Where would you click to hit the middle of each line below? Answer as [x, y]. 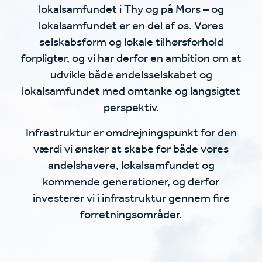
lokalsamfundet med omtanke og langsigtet [131, 92]
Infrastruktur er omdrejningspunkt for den [131, 133]
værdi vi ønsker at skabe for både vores [131, 150]
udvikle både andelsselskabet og [131, 75]
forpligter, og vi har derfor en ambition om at [131, 59]
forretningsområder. [131, 215]
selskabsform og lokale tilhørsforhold [131, 43]
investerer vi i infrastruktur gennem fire [131, 199]
